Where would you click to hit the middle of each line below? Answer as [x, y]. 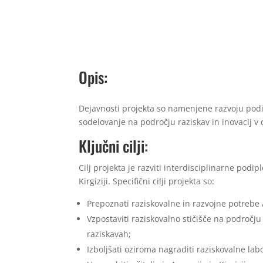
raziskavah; [109, 234]
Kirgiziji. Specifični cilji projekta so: [147, 181]
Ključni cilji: [114, 146]
